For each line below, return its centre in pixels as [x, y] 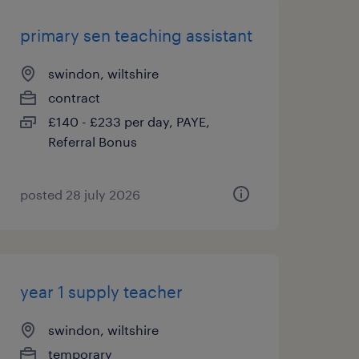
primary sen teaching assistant [136, 35]
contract [74, 97]
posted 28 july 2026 [80, 194]
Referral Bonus [92, 141]
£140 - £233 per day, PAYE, [129, 121]
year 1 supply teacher [101, 292]
